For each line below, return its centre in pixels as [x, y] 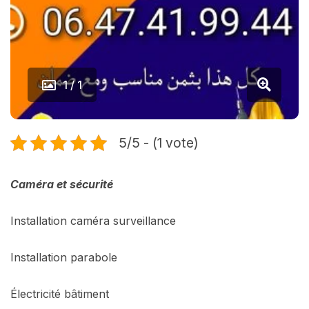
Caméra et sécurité [63, 184]
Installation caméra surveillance [93, 221]
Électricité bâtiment [60, 294]
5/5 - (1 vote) [159, 143]
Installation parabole [64, 257]
